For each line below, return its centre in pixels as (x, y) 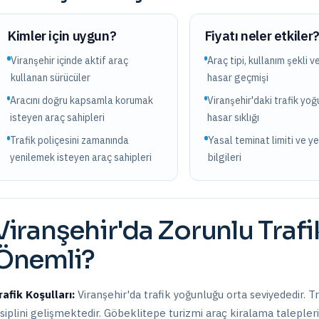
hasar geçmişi (238, 78)
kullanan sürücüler (50, 78)
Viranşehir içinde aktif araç (69, 61)
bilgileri (224, 157)
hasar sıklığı (234, 117)
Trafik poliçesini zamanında (69, 140)
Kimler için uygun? (62, 36)
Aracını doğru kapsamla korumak (81, 100)
